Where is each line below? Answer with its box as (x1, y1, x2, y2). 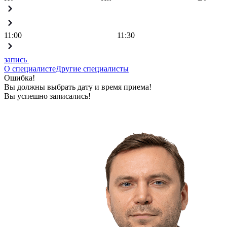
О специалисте (4, 64, 56, 73)
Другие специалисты (56, 64, 129, 73)
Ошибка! (4, 73, 35, 82)
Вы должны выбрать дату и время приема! (4, 82, 152, 91)
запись (4, 55, 29, 64)
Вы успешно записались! (4, 91, 91, 100)
